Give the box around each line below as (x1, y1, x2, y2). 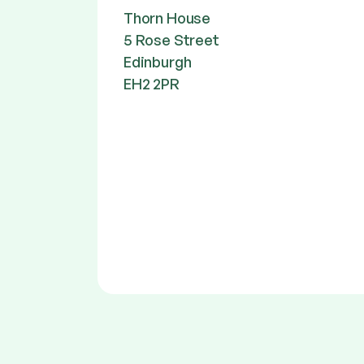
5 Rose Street (123, 30, 219, 49)
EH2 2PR (123, 74, 180, 93)
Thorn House (123, 8, 211, 27)
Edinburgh (123, 52, 192, 71)
